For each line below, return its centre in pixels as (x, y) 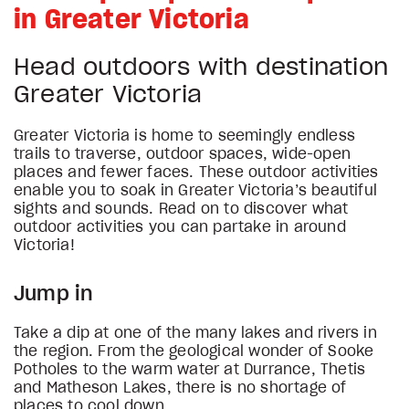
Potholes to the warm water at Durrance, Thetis (190, 370)
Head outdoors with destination (201, 68)
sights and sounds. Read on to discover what (181, 209)
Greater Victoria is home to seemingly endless (185, 136)
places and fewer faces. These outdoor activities (196, 173)
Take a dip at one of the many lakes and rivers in (195, 333)
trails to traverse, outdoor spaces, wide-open (183, 154)
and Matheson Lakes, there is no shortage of (180, 388)
